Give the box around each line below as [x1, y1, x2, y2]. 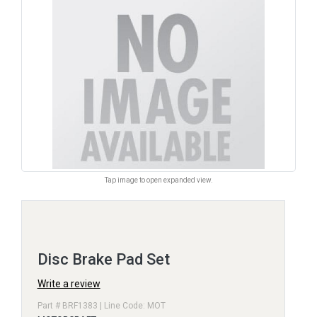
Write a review [37, 277, 100, 289]
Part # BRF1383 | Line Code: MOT [37, 300, 166, 311]
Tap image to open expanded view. [104, 175, 213, 184]
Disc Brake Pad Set [37, 250, 170, 268]
